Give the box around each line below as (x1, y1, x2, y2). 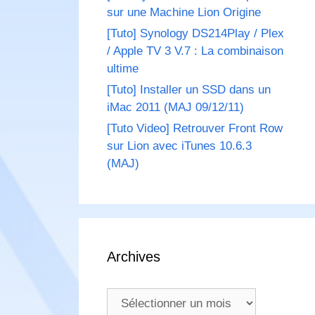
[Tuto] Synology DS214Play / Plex (107, 27, 284, 41)
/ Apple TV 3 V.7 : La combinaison (107, 44, 283, 58)
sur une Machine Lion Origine (107, 6, 261, 20)
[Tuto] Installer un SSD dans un (107, 83, 271, 97)
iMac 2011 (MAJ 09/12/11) (107, 101, 244, 115)
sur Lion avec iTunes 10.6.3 (107, 139, 252, 153)
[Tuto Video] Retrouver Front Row (107, 122, 283, 136)
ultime (107, 62, 139, 76)
